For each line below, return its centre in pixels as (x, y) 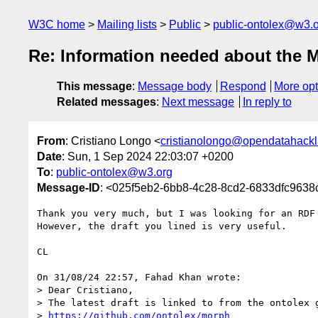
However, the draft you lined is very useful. (162, 226)
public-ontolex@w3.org (114, 172)
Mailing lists (127, 24)
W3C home (57, 24)
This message (94, 87)
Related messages (106, 102)
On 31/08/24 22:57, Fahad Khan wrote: (139, 277)
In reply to (267, 102)
